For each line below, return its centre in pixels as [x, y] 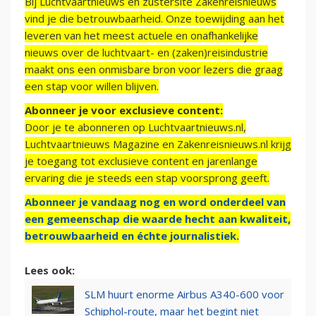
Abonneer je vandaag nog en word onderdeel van [155, 201]
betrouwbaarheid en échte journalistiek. [132, 235]
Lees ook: [50, 270]
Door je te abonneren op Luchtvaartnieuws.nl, [135, 127]
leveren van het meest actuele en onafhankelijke [141, 35]
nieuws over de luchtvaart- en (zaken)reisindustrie [146, 52]
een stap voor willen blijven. [92, 86]
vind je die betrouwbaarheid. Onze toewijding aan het [154, 18]
